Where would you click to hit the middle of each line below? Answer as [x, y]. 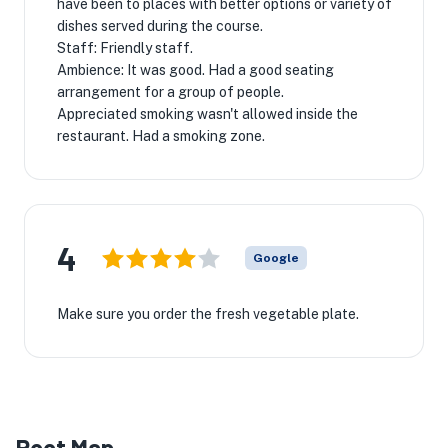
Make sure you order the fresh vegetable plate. [208, 314]
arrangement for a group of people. [170, 92]
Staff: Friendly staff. [125, 48]
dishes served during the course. [160, 26]
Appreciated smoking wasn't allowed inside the [207, 114]
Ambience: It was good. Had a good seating [195, 70]
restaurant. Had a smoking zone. [161, 136]
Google [276, 258]
